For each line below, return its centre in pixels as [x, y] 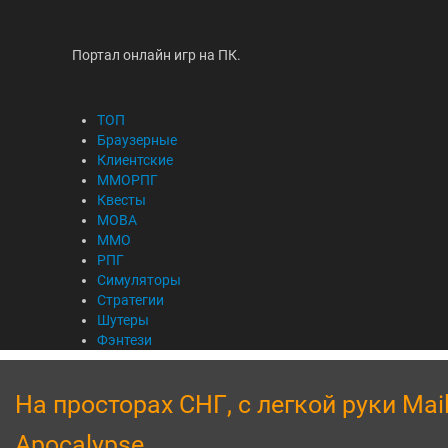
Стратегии [130, 300]
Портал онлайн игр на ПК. [156, 55]
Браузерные [137, 140]
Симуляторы [139, 280]
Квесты [121, 200]
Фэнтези [124, 340]
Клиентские [135, 160]
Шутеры [123, 320]
